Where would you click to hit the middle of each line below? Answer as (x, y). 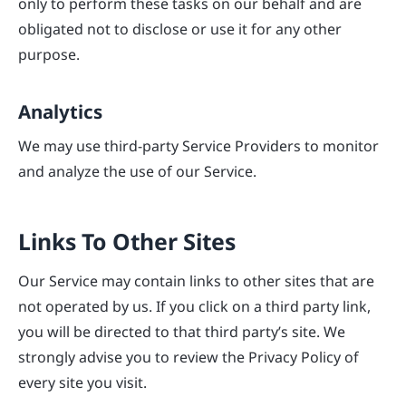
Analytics (60, 111)
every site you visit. (82, 382)
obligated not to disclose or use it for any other (180, 29)
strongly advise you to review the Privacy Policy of (188, 357)
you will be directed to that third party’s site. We (182, 331)
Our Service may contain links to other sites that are (196, 280)
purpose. (49, 54)
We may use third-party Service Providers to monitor (198, 145)
